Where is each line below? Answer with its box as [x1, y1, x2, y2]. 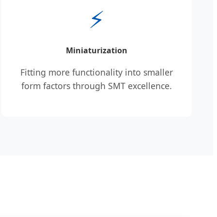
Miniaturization [65, 45, 127, 56]
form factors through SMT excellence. [21, 79, 172, 92]
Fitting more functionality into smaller [20, 66, 173, 78]
